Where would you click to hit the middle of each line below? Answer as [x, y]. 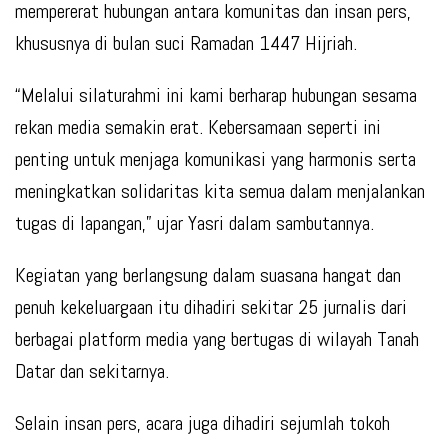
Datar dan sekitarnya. [92, 371]
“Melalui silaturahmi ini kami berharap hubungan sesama [216, 95]
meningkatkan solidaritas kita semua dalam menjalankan [220, 191]
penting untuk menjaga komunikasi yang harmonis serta [215, 159]
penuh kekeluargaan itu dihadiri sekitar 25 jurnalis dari [211, 307]
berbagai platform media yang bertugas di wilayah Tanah [217, 339]
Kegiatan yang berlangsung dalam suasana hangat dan [208, 275]
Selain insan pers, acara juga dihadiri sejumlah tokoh [202, 423]
